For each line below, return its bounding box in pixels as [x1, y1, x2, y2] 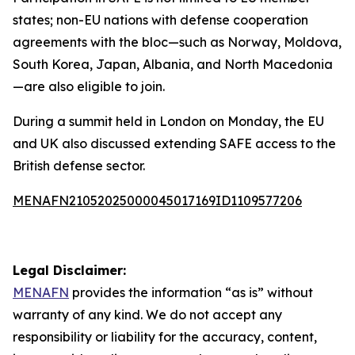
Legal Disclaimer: [13, 262, 126, 278]
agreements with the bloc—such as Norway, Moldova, [13, 34, 342, 50]
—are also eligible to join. [13, 78, 165, 94]
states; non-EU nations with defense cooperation [13, 12, 308, 28]
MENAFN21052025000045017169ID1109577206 [13, 193, 302, 208]
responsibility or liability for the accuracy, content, [13, 329, 317, 345]
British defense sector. [13, 158, 145, 174]
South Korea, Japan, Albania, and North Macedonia [13, 56, 333, 72]
